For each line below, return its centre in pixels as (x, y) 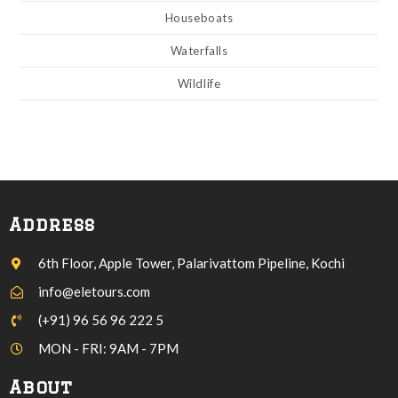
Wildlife (199, 84)
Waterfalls (199, 51)
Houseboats (199, 18)
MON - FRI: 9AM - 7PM (108, 348)
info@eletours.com (94, 291)
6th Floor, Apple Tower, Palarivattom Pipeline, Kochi (191, 263)
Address (52, 224)
